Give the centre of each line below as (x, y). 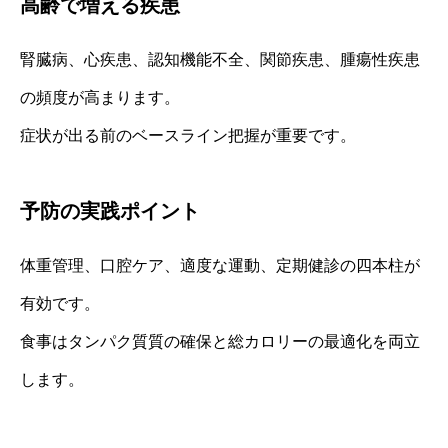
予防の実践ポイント (110, 210)
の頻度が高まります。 (100, 97)
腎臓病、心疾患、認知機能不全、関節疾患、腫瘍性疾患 (220, 59)
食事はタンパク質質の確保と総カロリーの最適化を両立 (220, 341)
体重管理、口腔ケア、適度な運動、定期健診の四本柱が (220, 265)
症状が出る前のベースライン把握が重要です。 (188, 135)
